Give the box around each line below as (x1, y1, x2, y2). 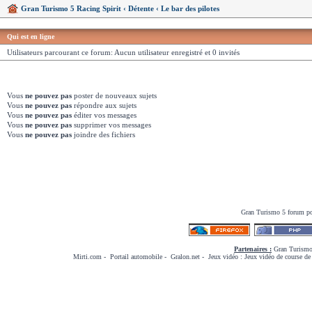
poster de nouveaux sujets (72, 91, 157, 100)
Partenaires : (234, 244, 272, 253)
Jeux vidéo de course (244, 252, 302, 260)
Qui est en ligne (7, 33, 54, 40)
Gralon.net (171, 252, 200, 260)
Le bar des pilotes (161, 4, 219, 13)
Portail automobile (110, 252, 162, 260)
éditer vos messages (72, 110, 136, 119)
